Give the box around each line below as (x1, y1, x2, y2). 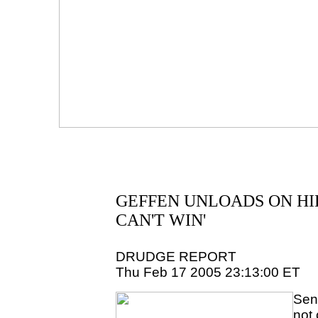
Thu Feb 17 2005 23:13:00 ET (115, 265, 300, 280)
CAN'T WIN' (115, 211, 206, 229)
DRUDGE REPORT (115, 249, 236, 264)
